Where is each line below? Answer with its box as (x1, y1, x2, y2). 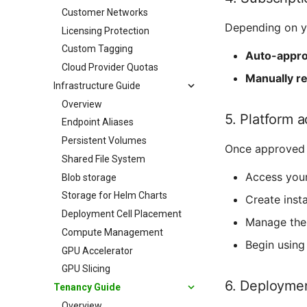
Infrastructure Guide (53, 79, 140, 91)
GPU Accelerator (62, 245, 133, 256)
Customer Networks (62, 6, 148, 18)
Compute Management (62, 226, 163, 238)
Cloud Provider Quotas (62, 62, 158, 73)
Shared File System (62, 153, 145, 164)
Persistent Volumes (62, 135, 147, 146)
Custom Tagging (62, 43, 133, 55)
